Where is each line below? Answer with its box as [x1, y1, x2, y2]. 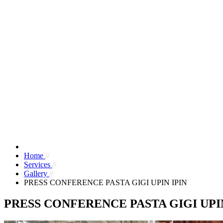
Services [24, 160, 52, 169]
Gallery [24, 169, 49, 178]
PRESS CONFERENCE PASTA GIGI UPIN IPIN [24, 178, 187, 187]
